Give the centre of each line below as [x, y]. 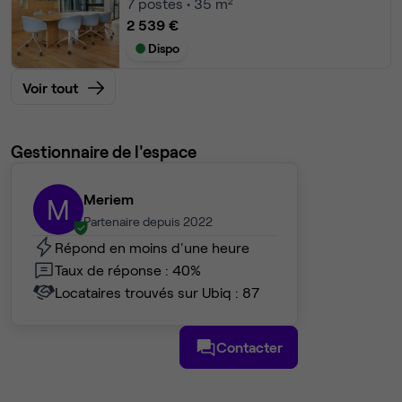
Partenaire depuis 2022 [148, 222]
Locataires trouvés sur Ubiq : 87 [157, 292]
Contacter [249, 347]
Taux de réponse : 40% [128, 269]
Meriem [109, 199]
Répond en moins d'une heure [152, 247]
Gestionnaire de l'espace [104, 152]
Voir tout [50, 88]
